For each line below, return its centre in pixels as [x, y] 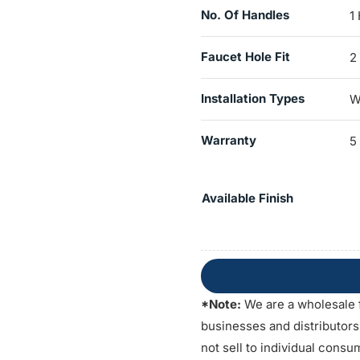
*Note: [221, 304]
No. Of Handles [245, 14]
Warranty [228, 140]
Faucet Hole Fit [245, 56]
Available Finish [247, 198]
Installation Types [252, 98]
